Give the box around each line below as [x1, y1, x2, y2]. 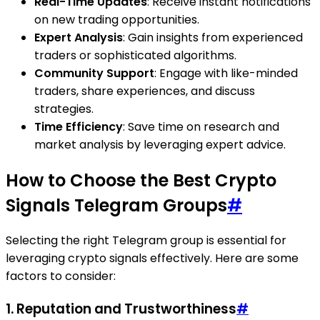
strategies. [34, 100, 94, 117]
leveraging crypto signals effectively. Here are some [6, 250, 299, 267]
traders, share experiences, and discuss [34, 82, 255, 99]
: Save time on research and [123, 118, 279, 135]
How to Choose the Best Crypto [6, 168, 276, 192]
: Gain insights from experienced [123, 29, 303, 46]
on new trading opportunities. [34, 11, 199, 28]
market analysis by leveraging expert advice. [34, 136, 286, 153]
